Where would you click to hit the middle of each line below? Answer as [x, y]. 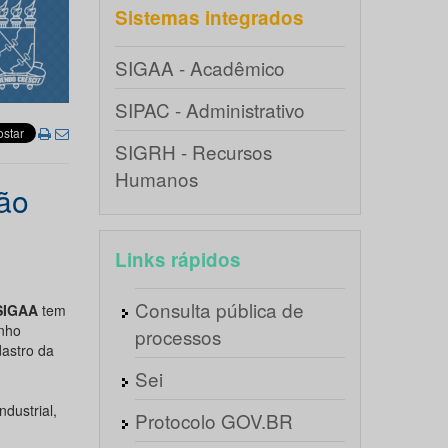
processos [177, 336]
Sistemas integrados [209, 17]
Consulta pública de [219, 309]
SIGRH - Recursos [193, 151]
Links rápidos [177, 259]
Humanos [156, 178]
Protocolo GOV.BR [213, 420]
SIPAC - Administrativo [209, 109]
